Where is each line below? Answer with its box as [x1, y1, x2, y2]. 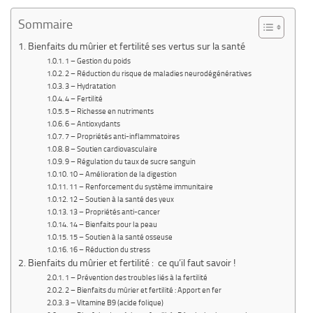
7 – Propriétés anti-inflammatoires [64, 132, 180, 142]
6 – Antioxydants [64, 119, 120, 129]
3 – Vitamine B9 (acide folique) [64, 298, 163, 308]
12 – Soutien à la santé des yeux [68, 195, 174, 205]
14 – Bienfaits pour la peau [68, 220, 157, 230]
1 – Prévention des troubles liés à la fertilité [64, 273, 208, 283]
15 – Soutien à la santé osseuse [68, 233, 173, 242]
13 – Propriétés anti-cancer [68, 208, 160, 217]
